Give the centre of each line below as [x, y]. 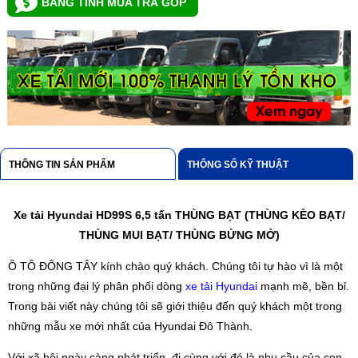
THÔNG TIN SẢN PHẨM [62, 164]
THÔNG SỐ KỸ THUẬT [237, 164]
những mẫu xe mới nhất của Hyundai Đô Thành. [130, 326]
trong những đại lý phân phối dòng [97, 286]
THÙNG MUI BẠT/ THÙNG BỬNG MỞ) [179, 235]
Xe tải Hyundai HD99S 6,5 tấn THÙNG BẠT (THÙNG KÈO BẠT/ [179, 215]
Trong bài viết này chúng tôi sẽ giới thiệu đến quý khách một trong [175, 306]
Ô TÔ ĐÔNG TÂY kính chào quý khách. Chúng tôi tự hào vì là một [175, 267]
